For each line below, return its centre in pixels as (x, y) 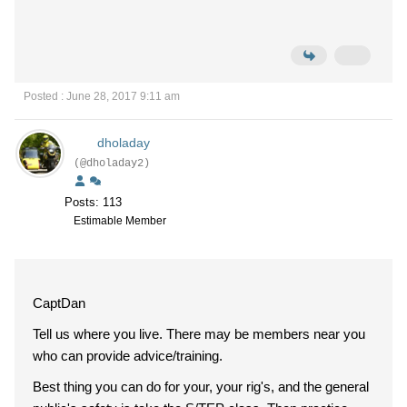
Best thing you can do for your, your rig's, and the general (201, 387)
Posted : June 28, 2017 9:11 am (102, 96)
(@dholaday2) (112, 164)
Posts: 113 (93, 202)
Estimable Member (120, 221)
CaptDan (59, 303)
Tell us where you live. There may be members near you (199, 334)
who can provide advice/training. (128, 356)
